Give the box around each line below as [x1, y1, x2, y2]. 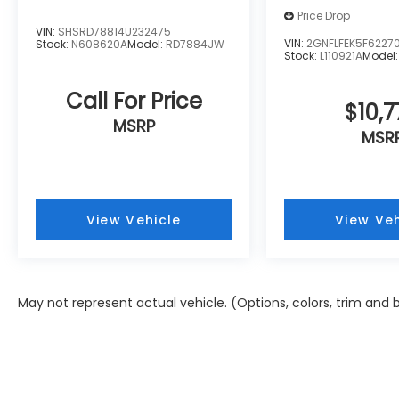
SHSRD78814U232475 [58, 23, 171, 39]
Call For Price [65, 85, 202, 116]
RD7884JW [166, 36, 224, 52]
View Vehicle [85, 210, 182, 229]
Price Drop [297, 8, 351, 24]
